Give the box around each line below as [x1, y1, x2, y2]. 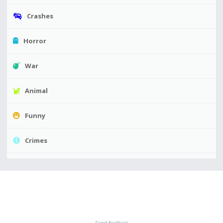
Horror [23, 36, 46, 46]
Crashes [27, 11, 53, 21]
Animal [25, 86, 48, 96]
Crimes [25, 136, 47, 145]
